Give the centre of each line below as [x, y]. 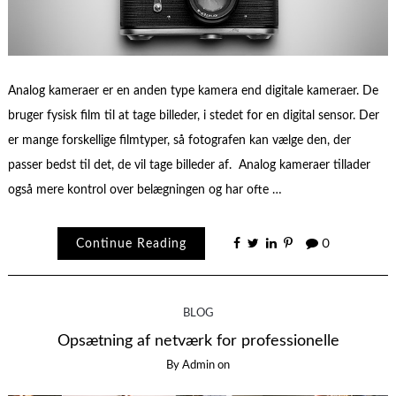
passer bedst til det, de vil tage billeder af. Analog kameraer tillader [189, 166]
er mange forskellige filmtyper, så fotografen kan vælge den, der [179, 141]
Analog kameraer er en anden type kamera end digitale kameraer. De [193, 91]
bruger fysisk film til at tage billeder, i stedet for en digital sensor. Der [193, 116]
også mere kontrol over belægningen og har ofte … [145, 190]
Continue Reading [131, 244]
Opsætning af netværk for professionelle [198, 340]
